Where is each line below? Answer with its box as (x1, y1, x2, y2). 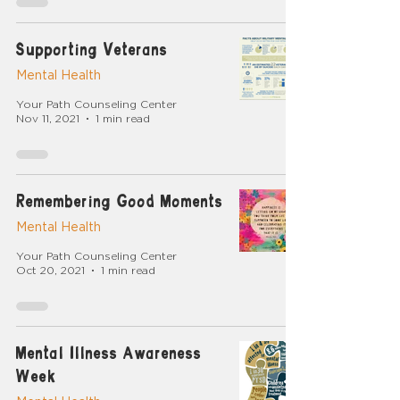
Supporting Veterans (16, 38, 168, 60)
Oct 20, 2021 (16, 264, 85, 276)
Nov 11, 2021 (16, 112, 79, 124)
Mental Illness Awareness (16, 342, 202, 363)
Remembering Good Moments (16, 190, 223, 212)
